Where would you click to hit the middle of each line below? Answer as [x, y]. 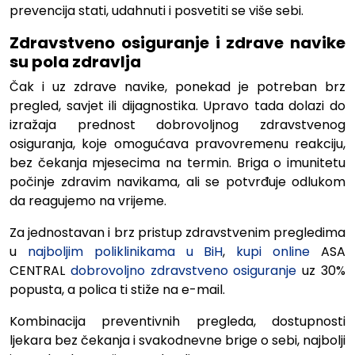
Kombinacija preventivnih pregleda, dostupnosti [177, 321]
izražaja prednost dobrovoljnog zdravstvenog [177, 124]
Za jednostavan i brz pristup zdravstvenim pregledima [177, 232]
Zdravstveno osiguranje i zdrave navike [177, 42]
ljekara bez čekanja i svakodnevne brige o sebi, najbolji [177, 340]
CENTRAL [40, 270]
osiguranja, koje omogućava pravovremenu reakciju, [177, 143]
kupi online [273, 251]
